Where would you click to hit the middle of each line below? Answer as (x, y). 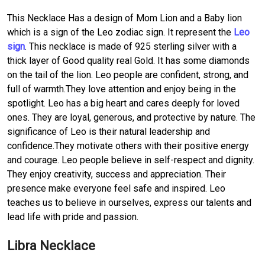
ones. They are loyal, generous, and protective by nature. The (131, 117)
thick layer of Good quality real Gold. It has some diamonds (128, 60)
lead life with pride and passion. (73, 216)
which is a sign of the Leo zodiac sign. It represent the (120, 32)
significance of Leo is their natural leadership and (109, 131)
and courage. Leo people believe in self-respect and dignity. (131, 160)
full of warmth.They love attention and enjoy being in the (122, 89)
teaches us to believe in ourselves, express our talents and (129, 202)
